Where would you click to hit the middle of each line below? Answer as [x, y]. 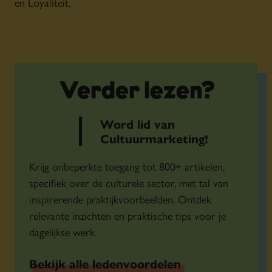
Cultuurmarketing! [154, 138]
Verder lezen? [137, 92]
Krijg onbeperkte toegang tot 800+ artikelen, [127, 166]
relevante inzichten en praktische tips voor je [127, 215]
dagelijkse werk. [63, 232]
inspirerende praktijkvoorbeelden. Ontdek [120, 199]
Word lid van [137, 124]
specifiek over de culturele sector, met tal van [129, 182]
